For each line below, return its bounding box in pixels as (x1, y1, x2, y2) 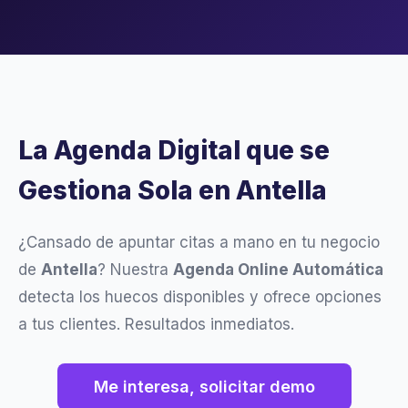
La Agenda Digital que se (18, 135, 330, 167)
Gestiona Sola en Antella (18, 175, 327, 207)
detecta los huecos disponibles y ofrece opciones (18, 288, 382, 307)
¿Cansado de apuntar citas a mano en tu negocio (18, 233, 380, 252)
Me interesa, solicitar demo (93, 377, 315, 397)
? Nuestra (97, 260, 173, 280)
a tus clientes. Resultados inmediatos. (18, 315, 294, 334)
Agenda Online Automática (173, 260, 383, 280)
